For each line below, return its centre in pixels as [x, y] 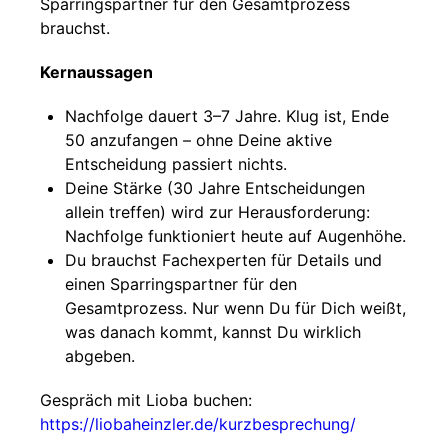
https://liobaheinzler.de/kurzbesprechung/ [198, 424]
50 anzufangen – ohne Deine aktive [198, 140]
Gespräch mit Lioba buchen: [146, 400]
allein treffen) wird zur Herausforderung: [217, 212]
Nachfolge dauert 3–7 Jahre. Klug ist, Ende [227, 116]
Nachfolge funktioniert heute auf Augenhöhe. [235, 236]
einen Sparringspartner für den [181, 284]
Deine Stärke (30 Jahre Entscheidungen [215, 188]
